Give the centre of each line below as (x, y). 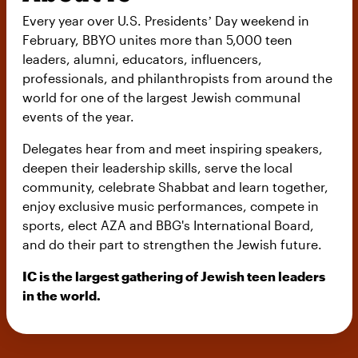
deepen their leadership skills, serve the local (157, 167)
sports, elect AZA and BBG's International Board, (168, 225)
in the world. (61, 295)
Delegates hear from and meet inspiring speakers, (172, 148)
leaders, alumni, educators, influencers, (142, 58)
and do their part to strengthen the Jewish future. (172, 244)
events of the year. (80, 116)
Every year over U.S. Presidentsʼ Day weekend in (165, 20)
